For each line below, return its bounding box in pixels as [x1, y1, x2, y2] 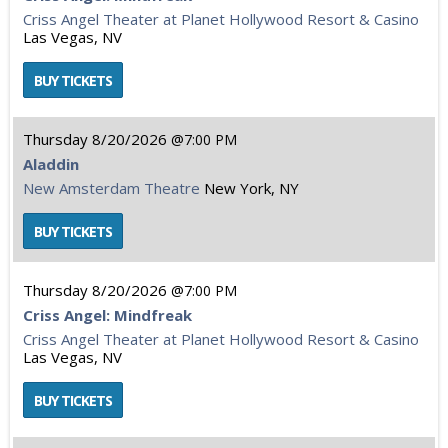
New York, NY [204, 178, 299, 198]
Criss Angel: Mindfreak [23, 305, 192, 325]
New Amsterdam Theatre [23, 178, 200, 198]
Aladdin [23, 154, 79, 174]
